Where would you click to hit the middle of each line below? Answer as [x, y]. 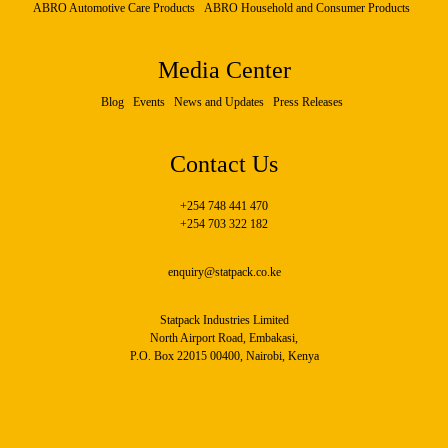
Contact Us [224, 164]
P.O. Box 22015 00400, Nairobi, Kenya [224, 356]
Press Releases [307, 102]
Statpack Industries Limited [224, 320]
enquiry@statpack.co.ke [224, 272]
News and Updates [218, 102]
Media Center [224, 70]
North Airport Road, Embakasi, [224, 338]
